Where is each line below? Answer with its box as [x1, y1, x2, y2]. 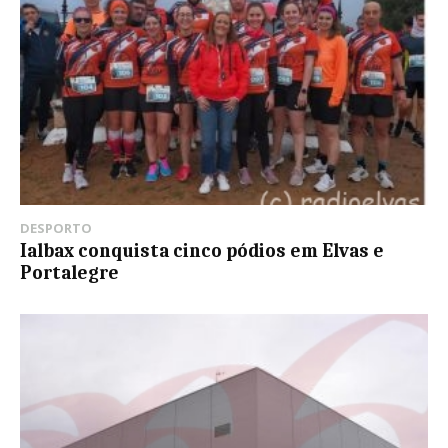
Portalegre [20, 262, 119, 285]
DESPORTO [20, 219, 92, 238]
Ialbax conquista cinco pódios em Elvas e [20, 240, 384, 263]
